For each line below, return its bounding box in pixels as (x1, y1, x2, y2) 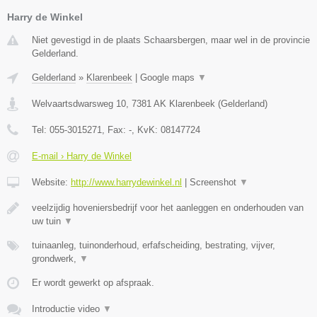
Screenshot (190, 176, 239, 188)
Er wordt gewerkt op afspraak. (32, 277, 154, 288)
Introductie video (32, 303, 103, 314)
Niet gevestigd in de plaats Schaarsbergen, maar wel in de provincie (32, 34, 310, 45)
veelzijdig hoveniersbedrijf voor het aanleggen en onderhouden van (32, 202, 304, 213)
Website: (32, 176, 71, 188)
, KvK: (132, 124, 161, 135)
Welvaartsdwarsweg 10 (32, 98, 126, 109)
